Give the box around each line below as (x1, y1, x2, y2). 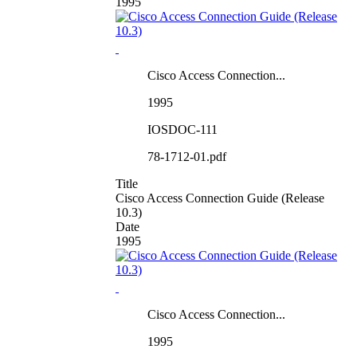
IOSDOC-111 (147, 122, 218, 136)
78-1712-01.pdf (147, 149, 226, 163)
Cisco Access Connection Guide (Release (116, 190, 324, 205)
